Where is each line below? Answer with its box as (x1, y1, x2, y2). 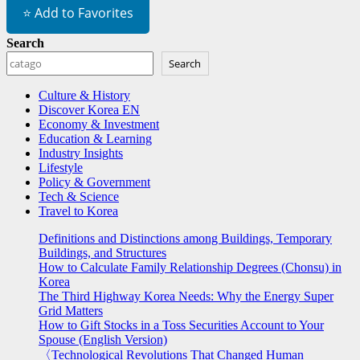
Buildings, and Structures (39, 246, 166, 260)
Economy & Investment (39, 117, 159, 132)
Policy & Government (39, 175, 150, 190)
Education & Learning (39, 132, 152, 146)
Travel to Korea (39, 204, 118, 219)
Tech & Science (39, 190, 119, 204)
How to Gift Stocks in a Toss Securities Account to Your (39, 318, 324, 333)
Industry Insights (39, 146, 123, 161)
